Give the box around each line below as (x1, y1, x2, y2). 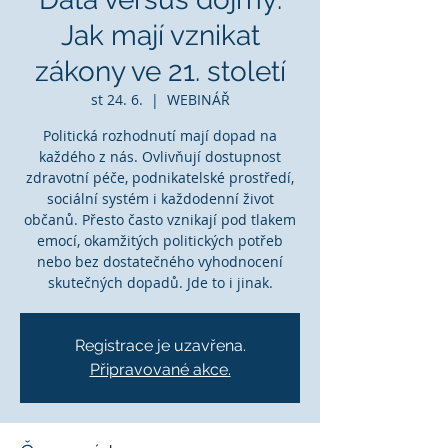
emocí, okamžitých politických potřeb (37, 231, 283, 250)
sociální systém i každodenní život (46, 189, 274, 208)
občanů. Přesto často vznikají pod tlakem (24, 210, 296, 229)
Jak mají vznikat (60, 19, 260, 52)
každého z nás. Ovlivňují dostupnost (39, 147, 281, 166)
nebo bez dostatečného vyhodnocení (37, 252, 283, 271)
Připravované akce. (89, 360, 231, 379)
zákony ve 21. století (34, 55, 286, 88)
